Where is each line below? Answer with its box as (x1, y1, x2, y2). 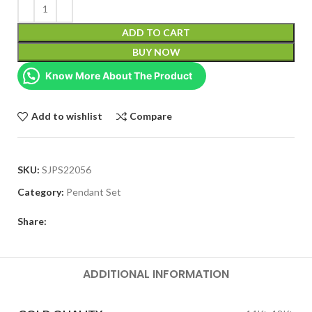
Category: (17, 186, 64, 198)
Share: (17, 215, 47, 227)
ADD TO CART (122, 26, 190, 38)
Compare (130, 110, 173, 123)
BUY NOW (132, 46, 180, 58)
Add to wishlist (31, 110, 102, 123)
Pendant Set (66, 186, 121, 198)
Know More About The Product (45, 70, 192, 81)
